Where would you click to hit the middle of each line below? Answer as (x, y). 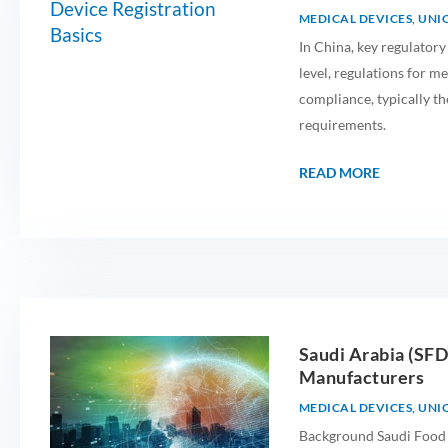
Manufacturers (361, 377)
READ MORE (339, 173)
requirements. (342, 125)
